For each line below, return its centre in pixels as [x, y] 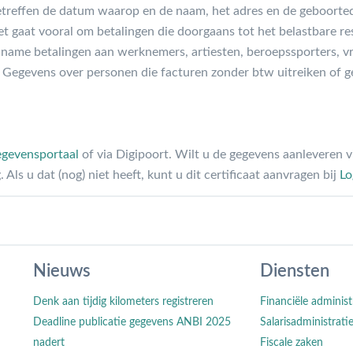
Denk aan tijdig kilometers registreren [124, 301]
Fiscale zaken [291, 342]
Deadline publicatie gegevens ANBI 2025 [132, 322]
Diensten [294, 271]
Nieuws [62, 271]
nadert [49, 342]
